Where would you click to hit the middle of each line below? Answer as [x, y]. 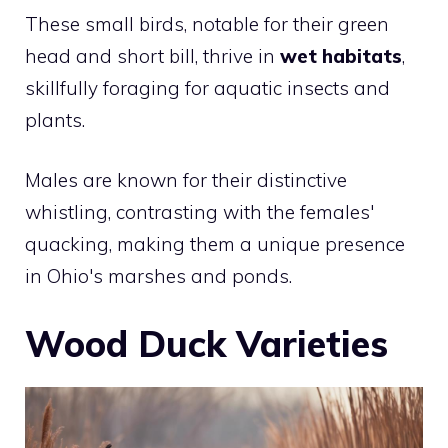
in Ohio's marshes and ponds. [158, 276]
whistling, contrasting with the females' [199, 212]
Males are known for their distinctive [186, 180]
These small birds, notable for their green [207, 23]
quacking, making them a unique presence [215, 244]
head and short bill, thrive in [152, 55]
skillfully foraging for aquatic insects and [207, 87]
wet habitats [341, 55]
